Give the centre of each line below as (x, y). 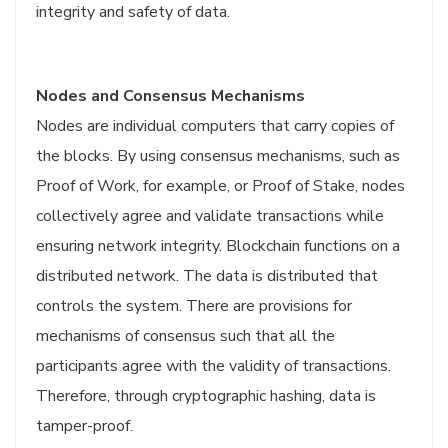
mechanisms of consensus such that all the (185, 336)
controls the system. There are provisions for (194, 306)
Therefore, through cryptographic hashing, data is (206, 396)
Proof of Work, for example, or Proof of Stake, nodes (220, 186)
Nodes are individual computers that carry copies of (215, 126)
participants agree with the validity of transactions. (213, 366)
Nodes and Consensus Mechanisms (170, 96)
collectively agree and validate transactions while (210, 216)
